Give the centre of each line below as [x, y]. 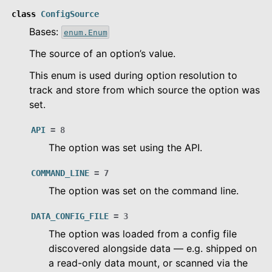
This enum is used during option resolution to [133, 75]
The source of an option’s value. [102, 53]
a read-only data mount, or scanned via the [148, 263]
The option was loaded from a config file [143, 233]
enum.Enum [85, 32]
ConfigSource [70, 14]
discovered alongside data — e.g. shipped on [153, 248]
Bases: [45, 31]
